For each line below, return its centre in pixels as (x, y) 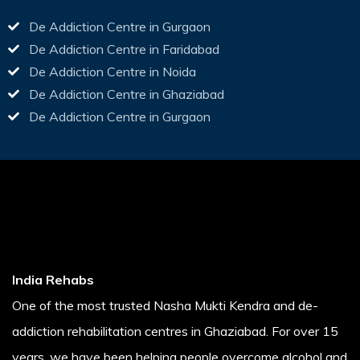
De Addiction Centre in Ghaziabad (126, 94)
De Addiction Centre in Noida (112, 72)
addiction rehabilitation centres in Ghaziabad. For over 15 (175, 331)
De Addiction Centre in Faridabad (124, 49)
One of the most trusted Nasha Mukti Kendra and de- (165, 306)
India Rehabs (53, 280)
